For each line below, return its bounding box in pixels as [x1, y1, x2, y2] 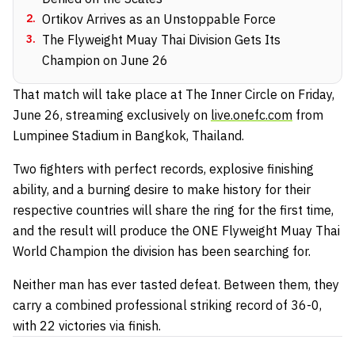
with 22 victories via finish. [13, 317, 161, 334]
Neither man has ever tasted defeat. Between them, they [13, 276, 339, 292]
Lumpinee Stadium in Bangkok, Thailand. [13, 127, 244, 143]
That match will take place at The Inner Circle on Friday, [13, 86, 334, 102]
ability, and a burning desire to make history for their [13, 181, 311, 197]
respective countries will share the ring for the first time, [13, 201, 334, 218]
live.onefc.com [211, 106, 292, 123]
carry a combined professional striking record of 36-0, [13, 296, 322, 313]
